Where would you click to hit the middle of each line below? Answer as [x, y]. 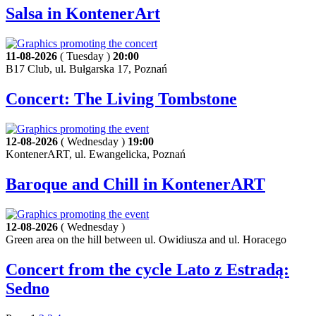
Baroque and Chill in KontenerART [135, 184]
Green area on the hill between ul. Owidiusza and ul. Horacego [146, 239]
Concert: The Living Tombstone [121, 99]
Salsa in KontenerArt [83, 14]
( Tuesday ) [85, 56]
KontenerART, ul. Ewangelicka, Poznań [96, 154]
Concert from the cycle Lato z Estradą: [147, 269]
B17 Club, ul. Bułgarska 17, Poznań [86, 69]
